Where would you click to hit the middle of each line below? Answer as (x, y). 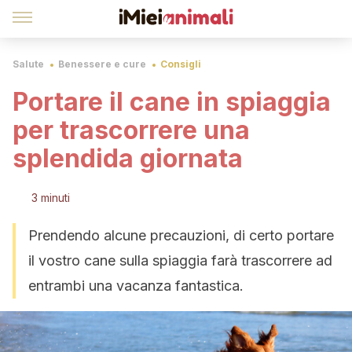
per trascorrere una (131, 130)
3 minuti (51, 198)
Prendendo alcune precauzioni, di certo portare (181, 235)
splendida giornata (128, 158)
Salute (28, 64)
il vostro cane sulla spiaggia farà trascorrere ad (180, 260)
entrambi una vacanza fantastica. (136, 286)
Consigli (181, 64)
